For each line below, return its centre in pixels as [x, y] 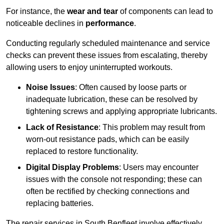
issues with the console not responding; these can [114, 179]
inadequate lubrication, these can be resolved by [112, 99]
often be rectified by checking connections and [108, 191]
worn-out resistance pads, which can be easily [107, 139]
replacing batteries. [60, 203]
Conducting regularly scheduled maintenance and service [108, 43]
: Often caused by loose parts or [131, 87]
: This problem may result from [152, 127]
